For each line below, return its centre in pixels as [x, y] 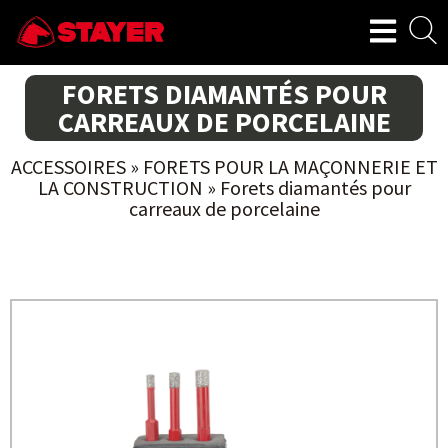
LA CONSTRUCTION [120, 187]
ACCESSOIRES [68, 166]
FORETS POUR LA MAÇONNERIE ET [290, 166]
